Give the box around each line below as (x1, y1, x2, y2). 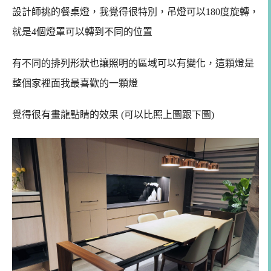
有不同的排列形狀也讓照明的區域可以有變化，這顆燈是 (12, 57, 254, 68)
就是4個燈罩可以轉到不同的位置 (12, 27, 152, 38)
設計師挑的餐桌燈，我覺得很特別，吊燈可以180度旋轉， (12, 7, 259, 18)
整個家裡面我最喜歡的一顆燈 (12, 77, 138, 88)
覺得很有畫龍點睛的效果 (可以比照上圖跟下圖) (12, 109, 214, 120)
